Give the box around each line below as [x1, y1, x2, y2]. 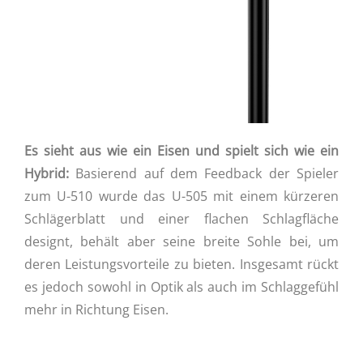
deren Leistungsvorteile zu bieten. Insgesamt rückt [24, 255, 339, 274]
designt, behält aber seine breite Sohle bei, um [24, 233, 339, 251]
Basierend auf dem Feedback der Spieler [75, 164, 340, 183]
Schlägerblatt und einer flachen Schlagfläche [24, 210, 339, 228]
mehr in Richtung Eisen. [24, 301, 169, 319]
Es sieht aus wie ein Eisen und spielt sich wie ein [24, 142, 339, 160]
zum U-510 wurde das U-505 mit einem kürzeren [24, 187, 339, 206]
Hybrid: [24, 164, 76, 183]
